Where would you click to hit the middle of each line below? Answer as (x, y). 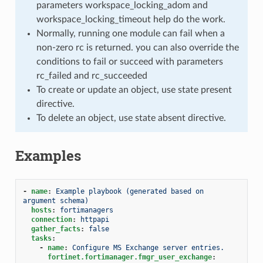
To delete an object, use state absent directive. (131, 118)
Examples (48, 155)
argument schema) (55, 200)
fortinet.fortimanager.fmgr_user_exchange (129, 257)
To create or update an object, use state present (134, 90)
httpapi (95, 219)
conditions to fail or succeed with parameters (129, 61)
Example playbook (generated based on (129, 191)
